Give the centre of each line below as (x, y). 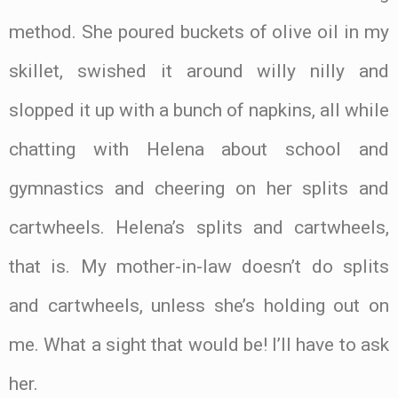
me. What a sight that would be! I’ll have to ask (199, 345)
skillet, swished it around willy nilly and (199, 72)
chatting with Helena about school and (199, 150)
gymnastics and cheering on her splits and (199, 189)
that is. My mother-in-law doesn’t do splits (199, 267)
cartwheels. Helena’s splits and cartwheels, (199, 228)
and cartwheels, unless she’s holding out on (199, 306)
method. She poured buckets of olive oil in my (199, 32)
